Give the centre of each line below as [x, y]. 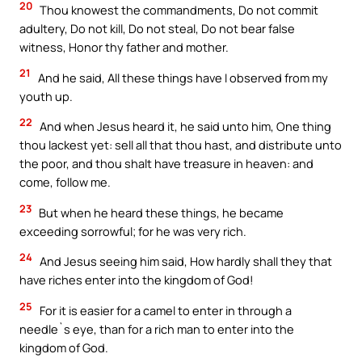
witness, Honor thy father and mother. [124, 47]
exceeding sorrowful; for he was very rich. [133, 231]
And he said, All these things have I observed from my [182, 77]
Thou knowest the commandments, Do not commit [178, 10]
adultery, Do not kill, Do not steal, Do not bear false [157, 29]
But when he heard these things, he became [160, 212]
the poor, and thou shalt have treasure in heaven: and [166, 164]
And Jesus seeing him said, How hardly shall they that [185, 261]
